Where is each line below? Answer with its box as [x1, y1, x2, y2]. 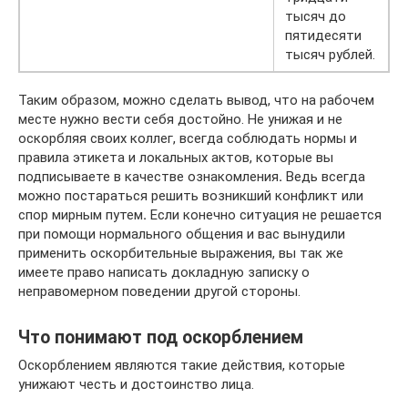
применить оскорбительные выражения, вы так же [18, 245, 343, 261]
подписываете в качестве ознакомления [18, 168, 279, 185]
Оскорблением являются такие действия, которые [18, 357, 345, 373]
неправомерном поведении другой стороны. [18, 283, 301, 300]
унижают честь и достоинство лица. [18, 376, 254, 393]
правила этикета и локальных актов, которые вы [18, 149, 333, 166]
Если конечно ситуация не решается [147, 207, 382, 223]
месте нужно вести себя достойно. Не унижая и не [18, 111, 342, 127]
